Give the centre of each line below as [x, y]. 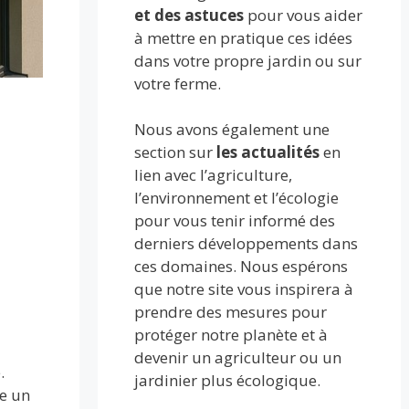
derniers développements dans [246, 243]
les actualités [268, 152]
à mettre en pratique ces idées [244, 37]
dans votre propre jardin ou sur [248, 60]
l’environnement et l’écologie [237, 198]
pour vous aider [304, 15]
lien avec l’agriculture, [214, 175]
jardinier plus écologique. [228, 380]
